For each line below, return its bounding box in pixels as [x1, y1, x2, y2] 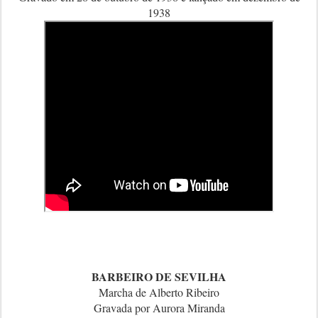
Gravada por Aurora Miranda [93, 300, 225, 315]
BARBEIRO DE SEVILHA [92, 268, 226, 285]
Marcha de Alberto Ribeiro [99, 285, 219, 300]
